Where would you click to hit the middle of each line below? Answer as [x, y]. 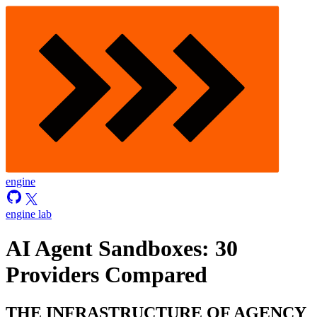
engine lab [29, 214]
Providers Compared [106, 275]
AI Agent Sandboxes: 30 [122, 249]
